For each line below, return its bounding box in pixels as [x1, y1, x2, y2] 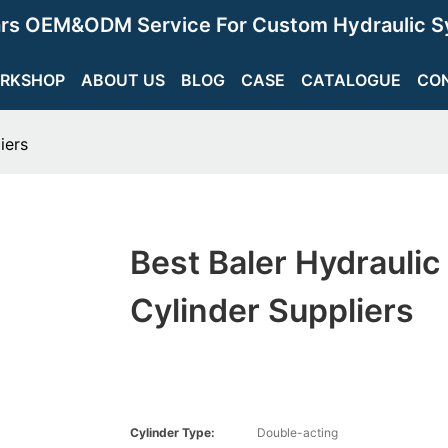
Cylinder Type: [129, 425, 215, 441]
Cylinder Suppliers [129, 291, 414, 331]
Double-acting [256, 425, 338, 441]
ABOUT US [81, 70, 165, 90]
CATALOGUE [301, 70, 401, 90]
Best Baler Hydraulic [129, 243, 440, 283]
